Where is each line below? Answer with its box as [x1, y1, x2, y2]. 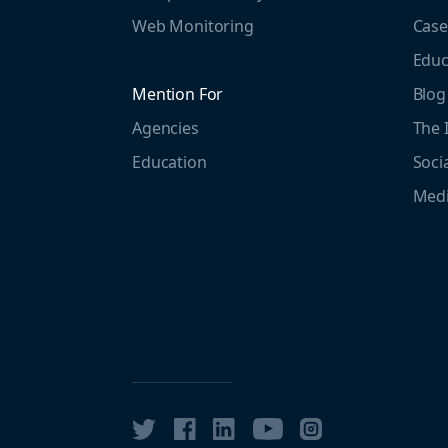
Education [132, 150, 207, 173]
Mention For [132, 82, 224, 105]
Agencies [132, 116, 199, 139]
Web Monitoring [132, 14, 254, 37]
